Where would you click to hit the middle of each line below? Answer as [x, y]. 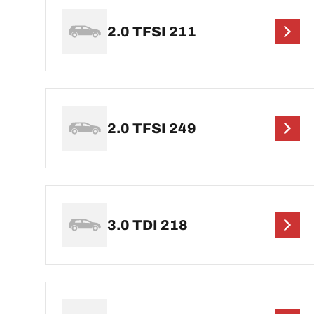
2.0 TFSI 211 [152, 32]
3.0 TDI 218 [148, 225]
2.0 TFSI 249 [152, 129]
